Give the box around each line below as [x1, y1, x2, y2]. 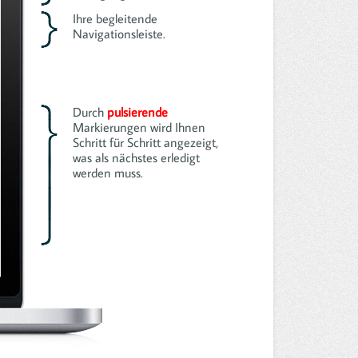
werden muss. [72, 165, 143, 181]
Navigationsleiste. [72, 26, 165, 42]
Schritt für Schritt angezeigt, [72, 134, 218, 151]
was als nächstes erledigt [72, 149, 200, 166]
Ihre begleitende [72, 10, 157, 27]
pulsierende [106, 104, 168, 121]
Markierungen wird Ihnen [72, 119, 205, 136]
